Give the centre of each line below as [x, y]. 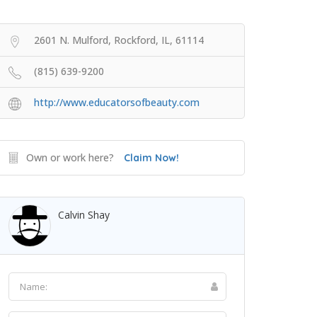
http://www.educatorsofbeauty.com [117, 102]
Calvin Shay [84, 215]
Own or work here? [70, 157]
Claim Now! [151, 158]
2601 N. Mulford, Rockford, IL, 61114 [119, 40]
